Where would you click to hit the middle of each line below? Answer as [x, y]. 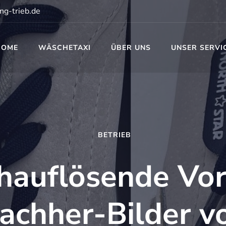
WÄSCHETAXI [65, 48]
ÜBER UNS [131, 48]
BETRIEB [114, 135]
